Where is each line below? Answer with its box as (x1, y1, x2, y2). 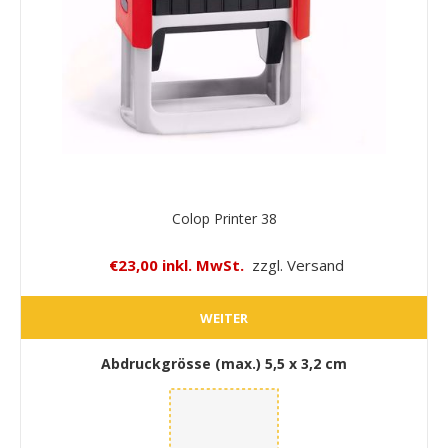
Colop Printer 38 (171, 209, 277, 229)
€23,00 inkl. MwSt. (108, 255, 244, 276)
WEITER (200, 308, 248, 327)
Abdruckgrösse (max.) (101, 354, 265, 374)
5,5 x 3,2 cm (265, 354, 347, 374)
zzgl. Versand (251, 255, 344, 276)
